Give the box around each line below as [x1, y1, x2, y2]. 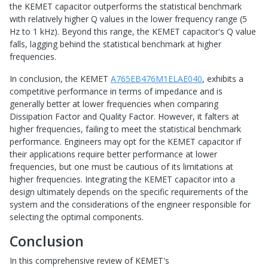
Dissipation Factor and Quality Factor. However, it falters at [10, 111, 239, 123]
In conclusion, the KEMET [10, 73, 111, 85]
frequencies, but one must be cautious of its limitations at [10, 161, 233, 173]
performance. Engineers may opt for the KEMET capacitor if [10, 136, 241, 148]
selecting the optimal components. [10, 211, 144, 223]
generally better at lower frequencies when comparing [10, 98, 218, 110]
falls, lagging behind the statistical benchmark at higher [10, 38, 221, 50]
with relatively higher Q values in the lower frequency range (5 [10, 13, 247, 25]
